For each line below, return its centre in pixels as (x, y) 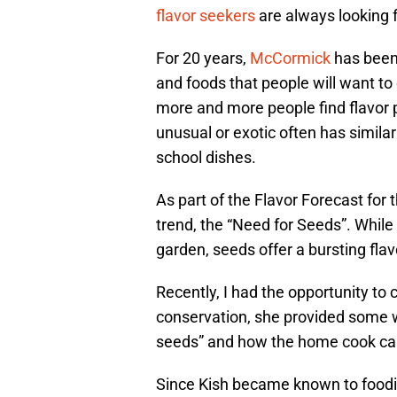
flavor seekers (206, 16)
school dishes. (206, 158)
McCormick (290, 58)
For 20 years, (203, 58)
